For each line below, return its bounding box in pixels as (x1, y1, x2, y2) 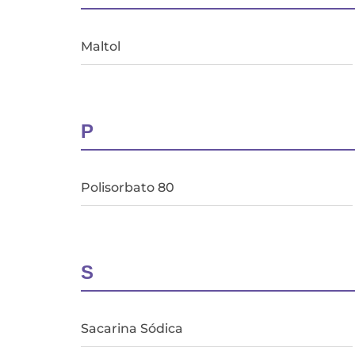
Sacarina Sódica (81, 320, 183, 336)
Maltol (81, 38, 120, 54)
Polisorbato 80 (81, 179, 174, 195)
